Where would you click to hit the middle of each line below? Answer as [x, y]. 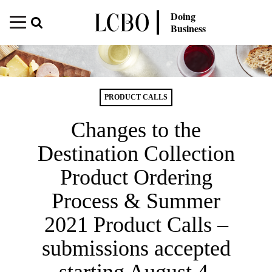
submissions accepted [136, 248]
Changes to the [136, 130]
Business [189, 28]
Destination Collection [136, 153]
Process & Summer [136, 201]
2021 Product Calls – [136, 224]
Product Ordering [136, 177]
